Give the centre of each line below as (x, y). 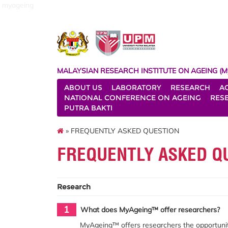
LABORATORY (136, 88)
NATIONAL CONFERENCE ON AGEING (133, 98)
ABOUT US (83, 88)
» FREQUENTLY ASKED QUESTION (121, 131)
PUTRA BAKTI (88, 108)
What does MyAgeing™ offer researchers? (150, 210)
